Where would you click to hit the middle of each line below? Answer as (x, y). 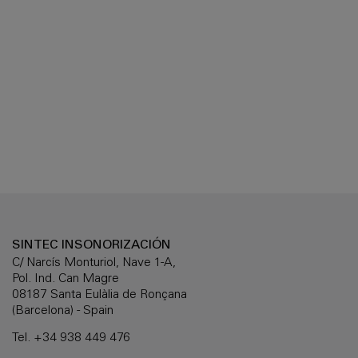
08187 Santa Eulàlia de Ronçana (99, 295)
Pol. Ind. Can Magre (66, 279)
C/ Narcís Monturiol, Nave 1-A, (94, 263)
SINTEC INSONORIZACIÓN (91, 246)
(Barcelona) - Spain (63, 311)
